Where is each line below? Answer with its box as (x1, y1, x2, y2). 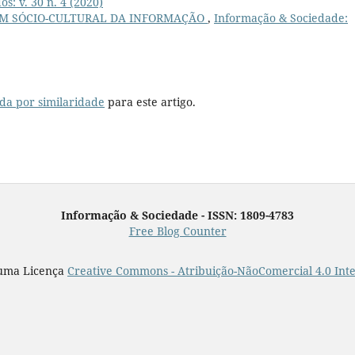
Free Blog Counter (128, 223, 227, 239)
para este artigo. (105, 94, 196, 109)
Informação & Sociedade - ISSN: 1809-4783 (61, 207, 294, 223)
